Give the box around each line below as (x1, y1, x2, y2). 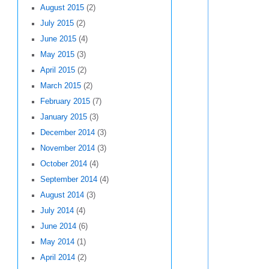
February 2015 (40, 97, 90, 106)
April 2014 (40, 253, 75, 262)
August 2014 (40, 191, 84, 200)
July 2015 (40, 19, 74, 28)
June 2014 (40, 222, 76, 231)
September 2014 (40, 175, 97, 184)
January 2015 (40, 113, 87, 122)
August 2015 (40, 4, 84, 13)
